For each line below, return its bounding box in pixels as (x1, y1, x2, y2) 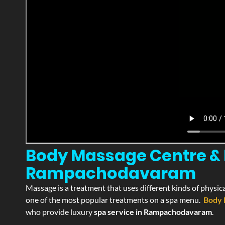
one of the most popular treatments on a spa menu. (26, 195, 203, 204)
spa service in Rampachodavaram (94, 207, 212, 216)
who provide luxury (26, 207, 94, 216)
